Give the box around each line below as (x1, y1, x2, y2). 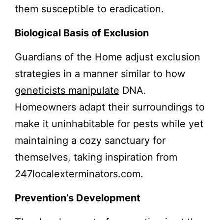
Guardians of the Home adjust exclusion (15, 51, 200, 63)
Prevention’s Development (15, 192, 140, 204)
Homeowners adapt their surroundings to (15, 101, 205, 113)
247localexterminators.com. (15, 168, 143, 180)
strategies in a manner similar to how (15, 68, 185, 80)
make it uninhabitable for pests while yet (15, 118, 203, 130)
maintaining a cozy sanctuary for (15, 135, 165, 147)
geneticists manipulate (15, 84, 119, 97)
